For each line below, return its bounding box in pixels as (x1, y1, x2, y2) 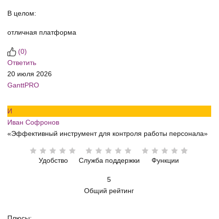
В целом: (7, 9, 36, 18)
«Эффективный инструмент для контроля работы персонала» (7, 130, 208, 138)
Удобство (38, 156, 68, 165)
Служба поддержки (78, 156, 140, 165)
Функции (151, 156, 179, 165)
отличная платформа (7, 28, 76, 37)
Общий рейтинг (84, 187, 134, 195)
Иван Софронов (7, 118, 59, 127)
